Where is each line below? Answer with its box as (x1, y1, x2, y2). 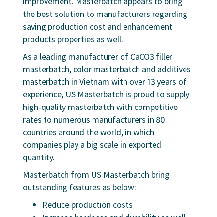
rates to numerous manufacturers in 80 (23, 113, 165, 125)
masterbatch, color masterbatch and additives (23, 63, 191, 75)
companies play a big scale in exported (23, 139, 161, 150)
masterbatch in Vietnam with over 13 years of (23, 76, 186, 87)
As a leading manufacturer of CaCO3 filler (23, 50, 172, 62)
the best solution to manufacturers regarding (23, 8, 187, 19)
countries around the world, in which (23, 126, 154, 138)
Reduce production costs (42, 199, 133, 210)
